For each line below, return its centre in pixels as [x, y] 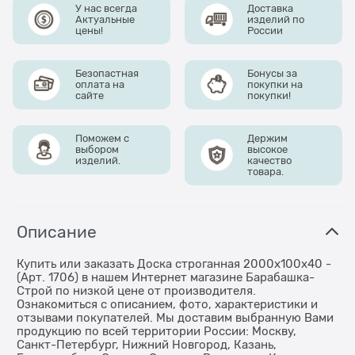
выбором [97, 149]
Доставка [271, 8]
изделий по [276, 19]
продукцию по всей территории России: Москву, [157, 331]
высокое [268, 149]
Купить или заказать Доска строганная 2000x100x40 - [174, 263]
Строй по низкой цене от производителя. [136, 290]
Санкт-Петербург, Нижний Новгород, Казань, [147, 344]
